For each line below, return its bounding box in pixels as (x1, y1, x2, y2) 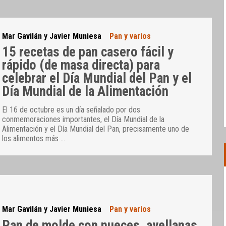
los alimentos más (2, 134, 61, 144)
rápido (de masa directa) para (2, 57, 160, 74)
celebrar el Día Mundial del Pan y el (2, 70, 192, 87)
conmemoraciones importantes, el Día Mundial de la (2, 115, 165, 125)
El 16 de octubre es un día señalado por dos (2, 105, 141, 115)
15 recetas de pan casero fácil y (2, 44, 174, 61)
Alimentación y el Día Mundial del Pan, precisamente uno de (2, 124, 190, 134)
